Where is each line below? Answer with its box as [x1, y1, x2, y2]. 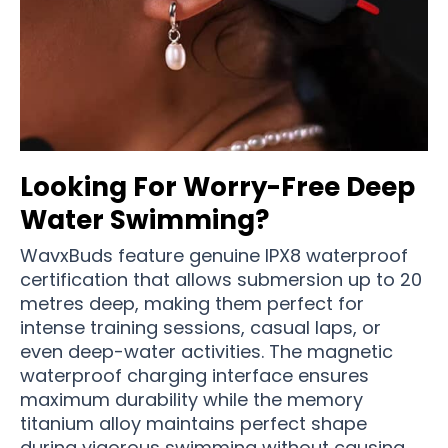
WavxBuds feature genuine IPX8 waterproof [20, 242, 408, 268]
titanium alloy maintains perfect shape [20, 410, 367, 436]
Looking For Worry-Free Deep [20, 168, 415, 205]
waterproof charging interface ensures [20, 362, 369, 388]
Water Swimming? [20, 201, 269, 238]
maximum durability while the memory [20, 386, 363, 412]
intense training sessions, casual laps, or [20, 314, 381, 340]
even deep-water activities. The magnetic [20, 338, 393, 364]
